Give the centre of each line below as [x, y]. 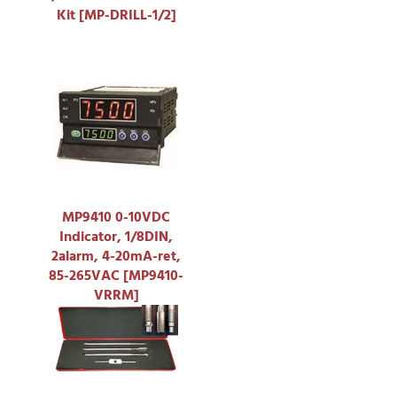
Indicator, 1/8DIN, [116, 236]
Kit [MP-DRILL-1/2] [116, 15]
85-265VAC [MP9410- [116, 275]
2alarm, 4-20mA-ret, [116, 256]
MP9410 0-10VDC [116, 217]
